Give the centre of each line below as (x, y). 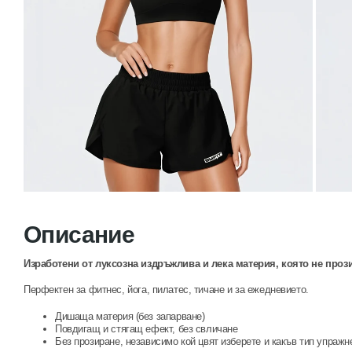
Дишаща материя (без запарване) (130, 316)
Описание (79, 234)
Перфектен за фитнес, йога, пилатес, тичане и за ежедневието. (166, 290)
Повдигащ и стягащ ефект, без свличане (147, 328)
